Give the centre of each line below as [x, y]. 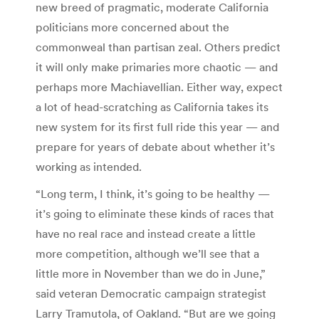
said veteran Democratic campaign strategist [151, 293]
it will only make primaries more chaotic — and [157, 67]
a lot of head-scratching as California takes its [152, 106]
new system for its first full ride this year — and [157, 126]
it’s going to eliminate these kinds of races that [155, 213]
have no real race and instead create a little [146, 233]
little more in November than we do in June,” [151, 273]
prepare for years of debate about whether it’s [155, 146]
